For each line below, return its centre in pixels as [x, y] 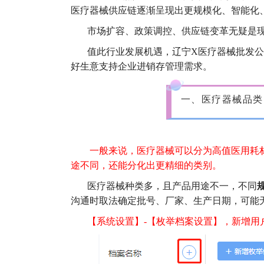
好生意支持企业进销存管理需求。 [141, 67]
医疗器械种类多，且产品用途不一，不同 [172, 186]
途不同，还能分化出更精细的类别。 [146, 166]
